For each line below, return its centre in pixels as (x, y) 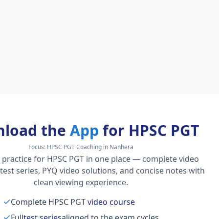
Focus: (38, 147)
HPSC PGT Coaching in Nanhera (90, 147)
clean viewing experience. (81, 182)
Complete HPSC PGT (48, 202)
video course (110, 202)
